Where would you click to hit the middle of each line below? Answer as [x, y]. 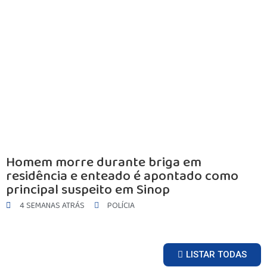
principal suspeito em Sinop [88, 190]
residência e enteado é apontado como [122, 176]
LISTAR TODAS [216, 254]
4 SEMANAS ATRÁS [52, 205]
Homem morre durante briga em [104, 162]
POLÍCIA [121, 205]
